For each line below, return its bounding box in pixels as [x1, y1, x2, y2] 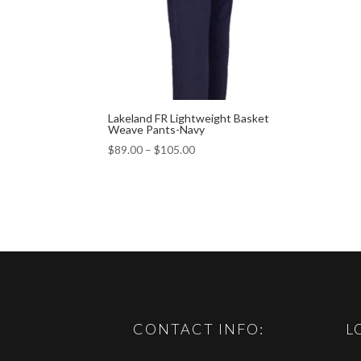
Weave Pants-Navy [108, 122, 205, 136]
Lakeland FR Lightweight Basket [108, 110, 270, 125]
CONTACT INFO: [133, 320, 265, 338]
